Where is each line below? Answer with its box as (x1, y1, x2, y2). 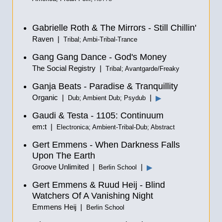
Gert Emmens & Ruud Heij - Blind (32, 180, 165, 190)
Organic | (32, 93, 68, 102)
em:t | (32, 122, 56, 131)
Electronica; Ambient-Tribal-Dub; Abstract (56, 124, 175, 131)
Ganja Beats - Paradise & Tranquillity (32, 81, 178, 91)
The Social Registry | (32, 64, 106, 72)
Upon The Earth (32, 151, 95, 161)
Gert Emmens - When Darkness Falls (32, 140, 180, 150)
